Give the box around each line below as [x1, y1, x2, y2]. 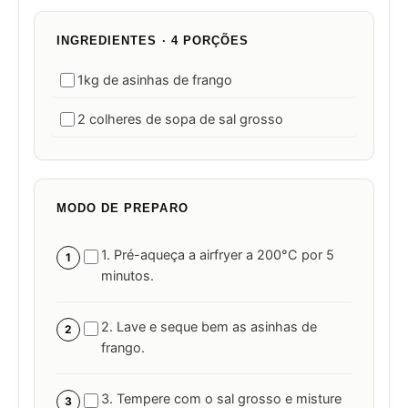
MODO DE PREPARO [56, 201, 189, 216]
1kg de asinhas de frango [77, 72, 232, 89]
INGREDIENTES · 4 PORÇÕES [56, 34, 249, 48]
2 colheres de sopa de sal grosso [77, 111, 283, 128]
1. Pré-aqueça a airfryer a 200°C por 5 [101, 247, 334, 264]
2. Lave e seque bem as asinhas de [101, 319, 317, 336]
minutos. [101, 268, 154, 285]
